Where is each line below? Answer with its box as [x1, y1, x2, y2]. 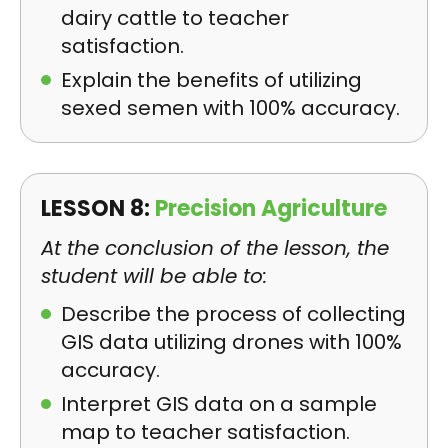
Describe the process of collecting [61, 300, 406, 328]
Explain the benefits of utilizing [61, 66, 362, 94]
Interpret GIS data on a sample [61, 390, 377, 418]
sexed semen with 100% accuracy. [61, 94, 400, 122]
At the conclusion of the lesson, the [41, 234, 389, 262]
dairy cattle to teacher [61, 4, 289, 32]
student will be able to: [41, 262, 267, 290]
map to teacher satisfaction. [61, 418, 350, 446]
